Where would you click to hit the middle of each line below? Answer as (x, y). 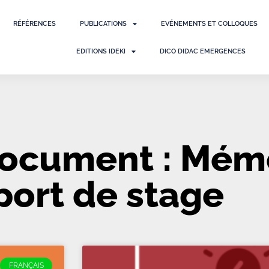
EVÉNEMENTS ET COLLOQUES (210, 23)
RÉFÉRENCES (35, 23)
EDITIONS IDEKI (101, 51)
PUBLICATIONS (104, 23)
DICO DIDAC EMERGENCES (203, 51)
